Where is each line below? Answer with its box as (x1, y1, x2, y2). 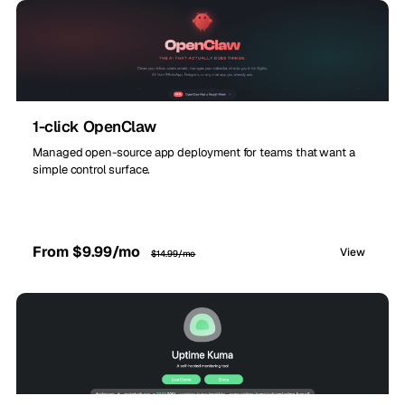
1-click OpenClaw (33, 117, 156, 137)
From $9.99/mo (33, 242, 145, 262)
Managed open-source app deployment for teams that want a (33, 145, 356, 161)
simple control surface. (33, 162, 151, 178)
